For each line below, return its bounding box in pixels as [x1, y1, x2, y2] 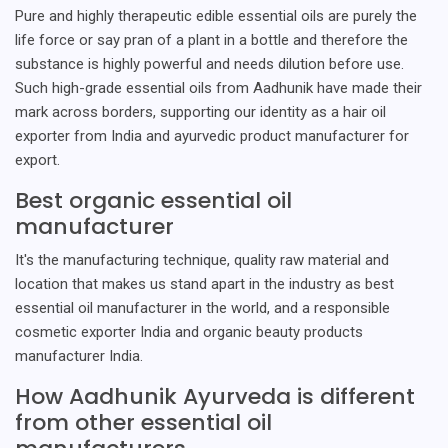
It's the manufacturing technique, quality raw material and [15, 250, 389, 269]
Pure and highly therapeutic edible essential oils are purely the [15, 6, 417, 25]
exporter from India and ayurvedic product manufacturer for [15, 126, 409, 145]
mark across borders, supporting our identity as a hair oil [15, 102, 386, 121]
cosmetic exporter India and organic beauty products [15, 322, 363, 341]
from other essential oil [15, 406, 272, 438]
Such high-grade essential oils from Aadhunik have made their [15, 78, 422, 97]
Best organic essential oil [15, 184, 292, 216]
